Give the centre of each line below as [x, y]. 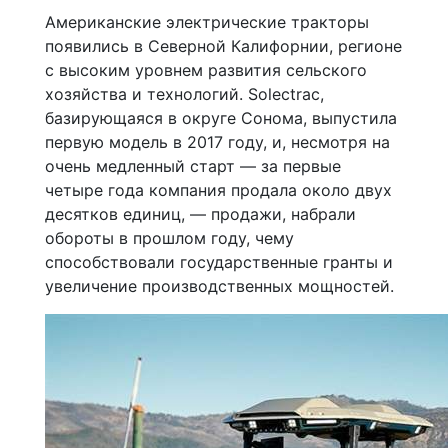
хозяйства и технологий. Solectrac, [184, 93]
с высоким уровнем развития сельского [206, 69]
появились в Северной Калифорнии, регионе [223, 45]
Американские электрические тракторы [207, 21]
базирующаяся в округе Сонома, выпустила [221, 117]
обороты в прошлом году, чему [169, 237]
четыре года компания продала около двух [218, 189]
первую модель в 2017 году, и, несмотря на [217, 141]
